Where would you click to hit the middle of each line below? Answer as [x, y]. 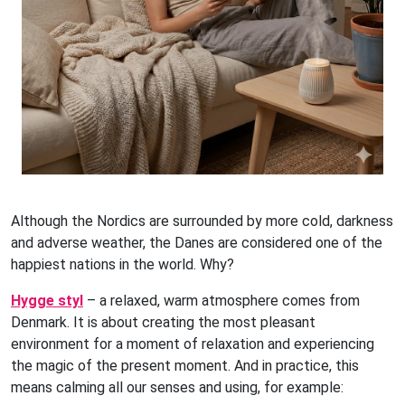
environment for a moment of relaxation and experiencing [193, 344]
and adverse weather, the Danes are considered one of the [197, 242]
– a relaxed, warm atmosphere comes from [221, 300]
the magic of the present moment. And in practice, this [185, 365]
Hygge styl [47, 300]
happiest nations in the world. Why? [122, 264]
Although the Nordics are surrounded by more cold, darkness [202, 221]
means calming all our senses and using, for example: [177, 387]
